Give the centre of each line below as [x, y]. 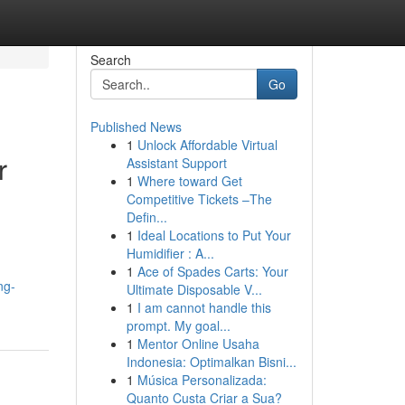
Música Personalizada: [202, 380]
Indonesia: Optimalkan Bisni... [211, 362]
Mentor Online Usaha [198, 344]
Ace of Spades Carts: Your [212, 271]
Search [110, 60]
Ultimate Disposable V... [194, 289]
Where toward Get [189, 181]
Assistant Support [176, 163]
